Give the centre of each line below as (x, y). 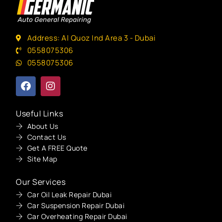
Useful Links (40, 114)
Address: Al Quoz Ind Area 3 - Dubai (91, 38)
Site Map (42, 159)
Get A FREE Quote (57, 148)
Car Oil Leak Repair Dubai (69, 195)
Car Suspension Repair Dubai (76, 206)
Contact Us (47, 137)
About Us (43, 126)
